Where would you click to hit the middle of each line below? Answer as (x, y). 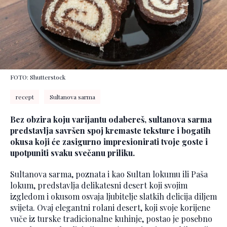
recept (25, 97)
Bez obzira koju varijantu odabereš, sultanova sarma (111, 120)
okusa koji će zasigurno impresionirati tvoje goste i (109, 142)
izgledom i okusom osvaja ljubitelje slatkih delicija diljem (113, 197)
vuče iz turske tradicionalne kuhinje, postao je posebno (111, 219)
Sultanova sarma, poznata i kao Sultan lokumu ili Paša (109, 174)
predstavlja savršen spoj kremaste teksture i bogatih (110, 131)
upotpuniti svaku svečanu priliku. (72, 153)
